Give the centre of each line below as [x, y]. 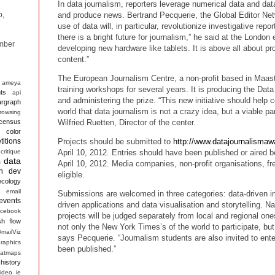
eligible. [71, 175]
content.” [73, 59]
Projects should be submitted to [115, 142]
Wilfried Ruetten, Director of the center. [127, 122]
